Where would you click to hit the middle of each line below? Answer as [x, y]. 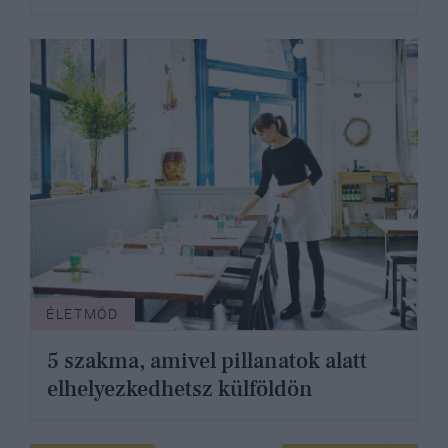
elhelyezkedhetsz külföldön [180, 388]
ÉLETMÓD [82, 313]
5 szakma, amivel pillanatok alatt [207, 360]
